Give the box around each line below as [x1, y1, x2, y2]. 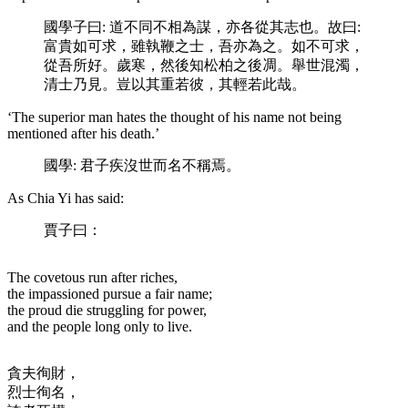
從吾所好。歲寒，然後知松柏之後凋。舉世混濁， [44, 56, 364, 73]
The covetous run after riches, [7, 269, 178, 285]
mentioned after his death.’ [7, 125, 159, 141]
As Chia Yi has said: [7, 189, 124, 206]
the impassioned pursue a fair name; [7, 285, 212, 301]
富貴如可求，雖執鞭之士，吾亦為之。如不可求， [44, 37, 364, 54]
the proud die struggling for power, [7, 301, 207, 318]
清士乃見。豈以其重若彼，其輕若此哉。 [44, 76, 306, 92]
